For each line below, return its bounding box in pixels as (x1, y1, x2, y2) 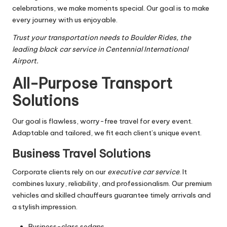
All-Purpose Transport (12, 74, 172, 93)
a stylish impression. (12, 202, 78, 212)
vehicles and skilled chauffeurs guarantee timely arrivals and (12, 191, 211, 200)
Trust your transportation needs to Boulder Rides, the (12, 33, 191, 43)
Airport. (12, 56, 39, 66)
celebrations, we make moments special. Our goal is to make (12, 4, 209, 13)
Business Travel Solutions (12, 146, 150, 161)
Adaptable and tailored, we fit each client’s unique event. (12, 128, 202, 138)
